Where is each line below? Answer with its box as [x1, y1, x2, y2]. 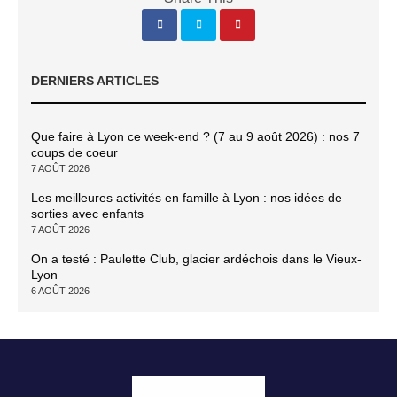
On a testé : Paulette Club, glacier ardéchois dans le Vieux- [31, 251, 362, 266]
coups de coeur [31, 144, 118, 160]
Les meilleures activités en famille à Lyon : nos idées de [31, 190, 342, 205]
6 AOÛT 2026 [31, 284, 90, 296]
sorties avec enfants [31, 206, 144, 221]
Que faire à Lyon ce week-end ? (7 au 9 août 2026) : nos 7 [31, 128, 360, 144]
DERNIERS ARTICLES [31, 73, 159, 88]
